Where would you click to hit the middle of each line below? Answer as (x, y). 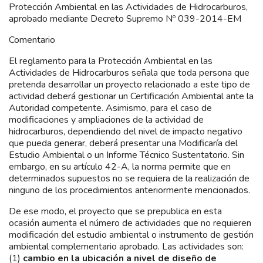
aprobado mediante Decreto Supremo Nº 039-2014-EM (125, 18)
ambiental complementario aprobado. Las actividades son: (126, 246)
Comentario (32, 40)
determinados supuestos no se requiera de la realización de (129, 178)
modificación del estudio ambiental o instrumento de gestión (131, 235)
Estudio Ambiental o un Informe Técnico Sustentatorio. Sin (127, 155)
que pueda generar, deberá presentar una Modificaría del (123, 143)
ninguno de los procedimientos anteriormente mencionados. (129, 190)
